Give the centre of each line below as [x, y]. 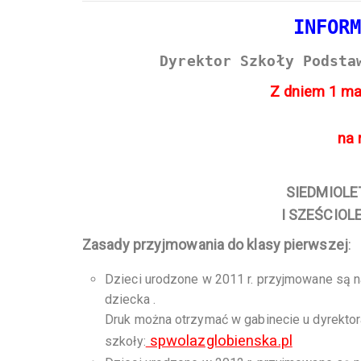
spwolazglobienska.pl [219, 341]
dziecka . [130, 300]
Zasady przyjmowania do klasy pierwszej [215, 245]
